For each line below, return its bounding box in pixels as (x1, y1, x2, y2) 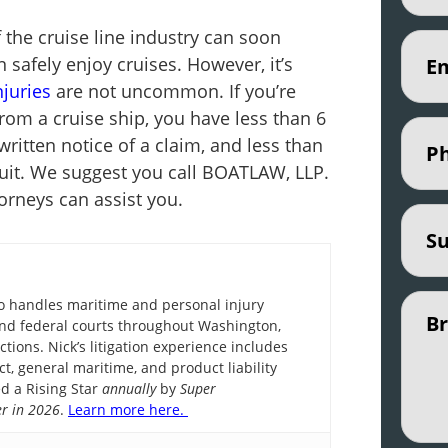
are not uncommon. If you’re (51, 79, 296, 103)
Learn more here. (68, 400, 188, 419)
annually (102, 379, 156, 398)
